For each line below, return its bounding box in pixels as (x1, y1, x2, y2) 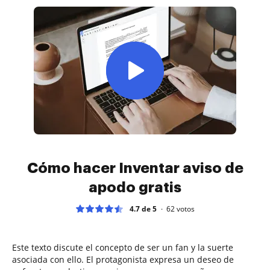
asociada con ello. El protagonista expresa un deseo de (12, 253, 234, 265)
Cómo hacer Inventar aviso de (27, 160, 243, 175)
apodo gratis (89, 180, 181, 195)
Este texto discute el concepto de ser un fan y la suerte (12, 241, 233, 253)
